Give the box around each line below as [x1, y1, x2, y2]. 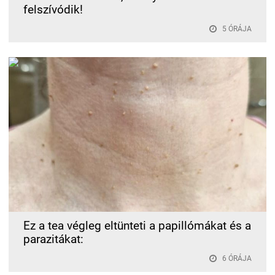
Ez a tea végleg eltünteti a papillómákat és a [23, 219, 251, 233]
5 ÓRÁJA [222, 24, 252, 33]
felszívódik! [23, 2, 83, 17]
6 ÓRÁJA [222, 254, 252, 263]
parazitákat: [23, 232, 83, 246]
